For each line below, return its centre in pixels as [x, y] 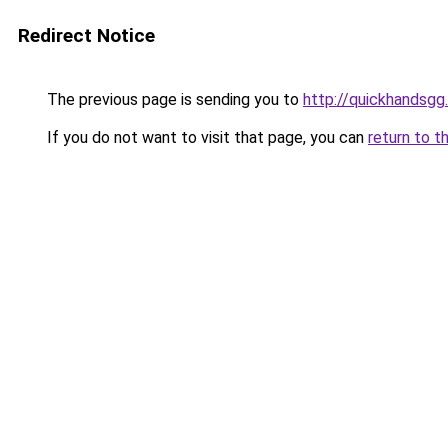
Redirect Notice [86, 35]
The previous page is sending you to [173, 99]
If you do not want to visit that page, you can [205, 137]
